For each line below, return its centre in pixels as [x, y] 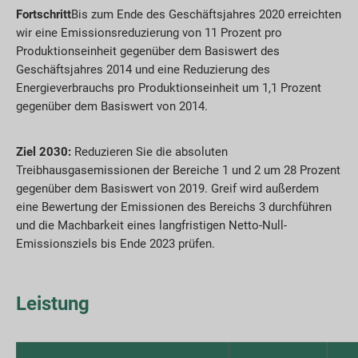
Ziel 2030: [44, 152]
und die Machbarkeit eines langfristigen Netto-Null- [151, 226]
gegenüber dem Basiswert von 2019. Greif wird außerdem [167, 189]
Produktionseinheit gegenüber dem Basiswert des [148, 52]
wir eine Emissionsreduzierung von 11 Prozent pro [149, 33]
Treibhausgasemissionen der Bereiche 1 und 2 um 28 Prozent [178, 171]
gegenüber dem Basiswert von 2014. [112, 107]
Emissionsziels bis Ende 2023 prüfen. [115, 244]
